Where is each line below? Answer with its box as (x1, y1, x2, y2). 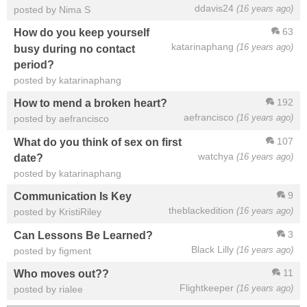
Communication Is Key (14, 190, 132, 203)
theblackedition (169, 205, 234, 217)
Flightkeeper (180, 282, 234, 293)
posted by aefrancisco (14, 113, 109, 125)
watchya (198, 150, 234, 162)
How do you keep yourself (14, 26, 149, 39)
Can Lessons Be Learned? (14, 228, 153, 241)
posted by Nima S (14, 4, 90, 16)
